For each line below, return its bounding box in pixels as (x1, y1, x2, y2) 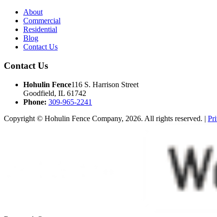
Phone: (23, 97, 46, 106)
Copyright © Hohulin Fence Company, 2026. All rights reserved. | (4, 114, 208, 123)
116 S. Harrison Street (71, 80, 139, 89)
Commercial (23, 16, 61, 25)
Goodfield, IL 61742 (23, 89, 86, 97)
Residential (23, 25, 57, 34)
